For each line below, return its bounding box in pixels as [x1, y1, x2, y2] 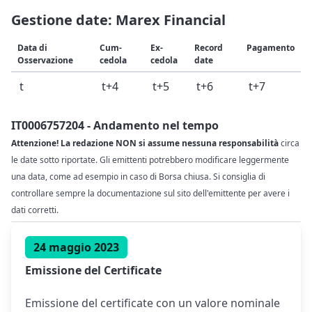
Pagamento [247, 41, 295, 54]
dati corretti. [11, 203, 58, 216]
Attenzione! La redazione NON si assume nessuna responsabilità [11, 136, 279, 149]
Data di [17, 41, 47, 54]
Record [194, 41, 223, 54]
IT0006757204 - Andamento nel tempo [11, 117, 219, 133]
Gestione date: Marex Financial [11, 10, 226, 29]
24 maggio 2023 [33, 240, 119, 256]
